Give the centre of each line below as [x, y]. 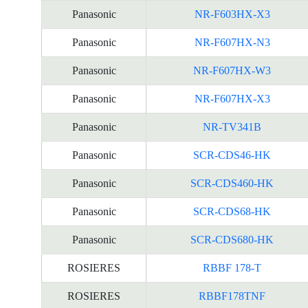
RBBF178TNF [232, 296]
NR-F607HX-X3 [232, 99]
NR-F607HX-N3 [232, 42]
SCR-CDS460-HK [232, 183]
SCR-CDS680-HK [232, 240]
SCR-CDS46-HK [232, 155]
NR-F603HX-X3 [232, 14]
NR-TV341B [232, 127]
